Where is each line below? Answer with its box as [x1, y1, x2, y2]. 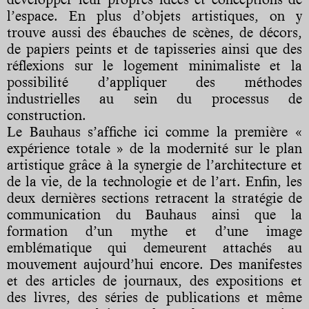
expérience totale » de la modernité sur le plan [7, 140, 302, 157]
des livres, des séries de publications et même [7, 289, 302, 306]
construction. [7, 107, 86, 124]
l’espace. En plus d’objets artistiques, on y [7, 8, 302, 25]
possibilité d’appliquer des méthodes [7, 74, 302, 91]
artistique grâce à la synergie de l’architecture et [7, 157, 302, 174]
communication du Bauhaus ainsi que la [7, 206, 302, 223]
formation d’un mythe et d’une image [7, 223, 302, 240]
